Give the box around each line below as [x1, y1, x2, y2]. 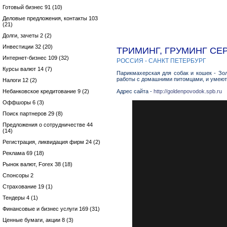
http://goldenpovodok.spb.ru [154, 88, 222, 94]
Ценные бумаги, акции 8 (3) [3, 217, 73, 223]
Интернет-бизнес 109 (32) [3, 55, 69, 61]
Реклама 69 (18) [3, 150, 44, 156]
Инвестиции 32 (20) [3, 44, 53, 50]
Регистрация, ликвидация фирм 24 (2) [3, 139, 100, 145]
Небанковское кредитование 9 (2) [3, 88, 89, 94]
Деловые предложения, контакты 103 [3, 15, 98, 21]
